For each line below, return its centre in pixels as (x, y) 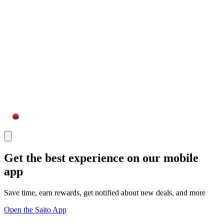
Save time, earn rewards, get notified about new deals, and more (105, 192)
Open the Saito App (35, 209)
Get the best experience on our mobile (101, 158)
